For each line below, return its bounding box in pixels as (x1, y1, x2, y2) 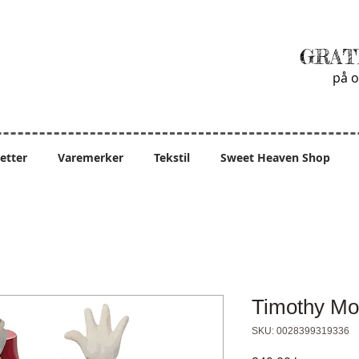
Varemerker (58, 149, 123, 165)
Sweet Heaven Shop (220, 149, 330, 165)
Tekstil (154, 149, 190, 165)
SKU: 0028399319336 (252, 325, 349, 337)
